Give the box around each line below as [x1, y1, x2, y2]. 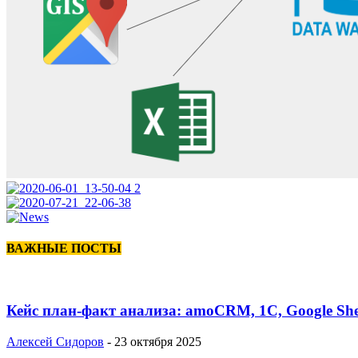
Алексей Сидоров [6, 334, 104, 348]
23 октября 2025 [114, 334, 201, 348]
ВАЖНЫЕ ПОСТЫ [6, 241, 121, 256]
